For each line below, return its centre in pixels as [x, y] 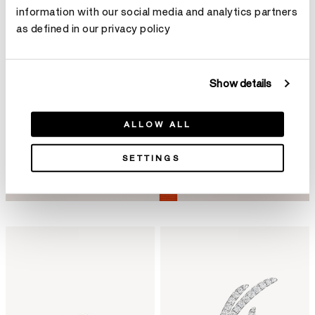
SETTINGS [151, 158]
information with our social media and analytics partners [157, 12]
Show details [241, 84]
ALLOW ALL [157, 124]
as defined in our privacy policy [93, 29]
